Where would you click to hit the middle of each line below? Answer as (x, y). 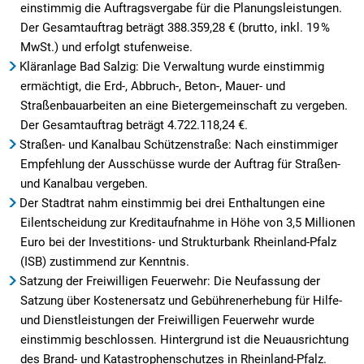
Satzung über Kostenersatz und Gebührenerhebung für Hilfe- (181, 300)
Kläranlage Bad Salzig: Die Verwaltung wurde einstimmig (172, 66)
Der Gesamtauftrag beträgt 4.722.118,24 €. (134, 125)
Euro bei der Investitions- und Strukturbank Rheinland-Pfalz (178, 242)
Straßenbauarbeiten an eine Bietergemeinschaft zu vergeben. (184, 105)
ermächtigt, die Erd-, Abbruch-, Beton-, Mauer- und (153, 86)
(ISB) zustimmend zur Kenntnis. (105, 261)
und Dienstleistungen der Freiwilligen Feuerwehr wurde (167, 320)
